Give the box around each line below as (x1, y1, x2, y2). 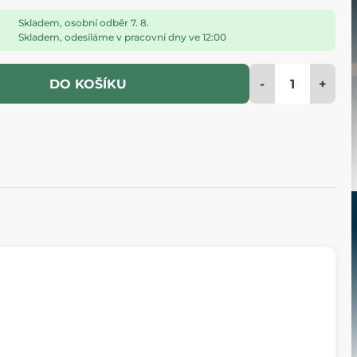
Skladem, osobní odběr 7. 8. (18, 17, 149, 29)
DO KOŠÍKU (49, 76, 127, 92)
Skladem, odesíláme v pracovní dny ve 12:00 (18, 31, 226, 44)
